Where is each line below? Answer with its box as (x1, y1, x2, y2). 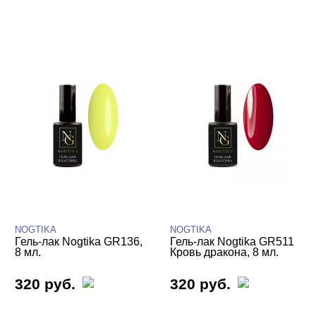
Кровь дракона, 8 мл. (170, 246, 279, 258)
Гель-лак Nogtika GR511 (170, 236, 295, 248)
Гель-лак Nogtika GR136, (15, 236, 143, 248)
